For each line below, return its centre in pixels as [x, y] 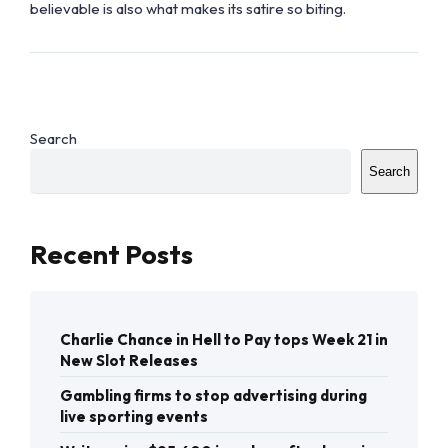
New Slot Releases [129, 361]
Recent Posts [111, 253]
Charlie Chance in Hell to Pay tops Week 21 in [224, 340]
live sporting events [134, 417]
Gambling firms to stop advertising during [213, 396]
